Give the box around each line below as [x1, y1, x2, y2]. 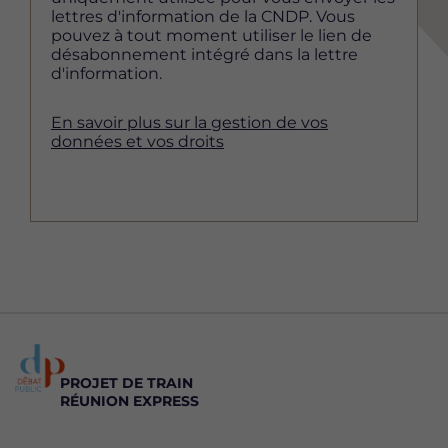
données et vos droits [51, 132, 224, 151]
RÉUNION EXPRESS [60, 392, 199, 410]
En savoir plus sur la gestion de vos [51, 113, 328, 132]
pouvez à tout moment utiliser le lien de [51, 26, 372, 45]
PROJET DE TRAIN [60, 374, 193, 392]
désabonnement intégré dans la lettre [51, 45, 358, 64]
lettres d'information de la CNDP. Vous [51, 7, 355, 26]
